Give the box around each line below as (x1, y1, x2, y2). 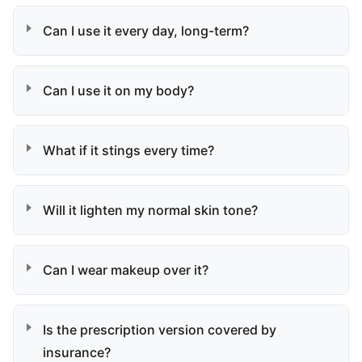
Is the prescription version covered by (43, 322, 276, 338)
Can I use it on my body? (43, 82, 194, 99)
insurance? (43, 344, 111, 360)
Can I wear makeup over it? (43, 262, 208, 278)
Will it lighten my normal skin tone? (43, 202, 258, 218)
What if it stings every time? (43, 142, 214, 158)
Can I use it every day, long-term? (43, 23, 249, 39)
